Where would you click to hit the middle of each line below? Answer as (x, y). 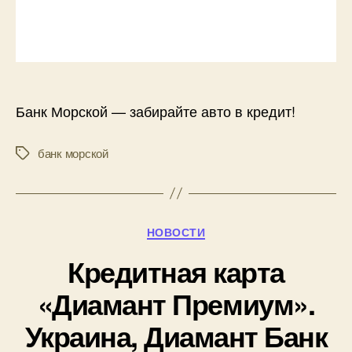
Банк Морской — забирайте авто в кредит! (156, 110)
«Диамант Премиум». (176, 304)
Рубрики (202, 229)
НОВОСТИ (176, 231)
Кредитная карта (176, 271)
